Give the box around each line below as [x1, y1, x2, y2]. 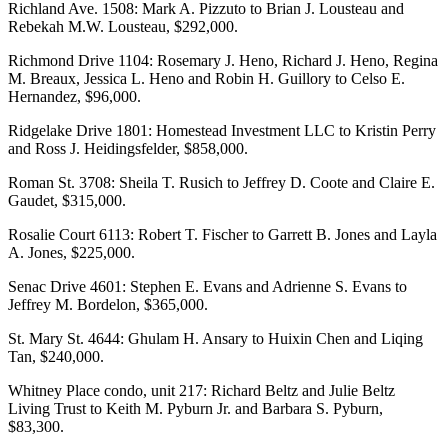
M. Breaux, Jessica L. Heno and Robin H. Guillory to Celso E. [8, 69, 405, 87]
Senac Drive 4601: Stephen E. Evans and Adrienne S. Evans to [8, 277, 407, 295]
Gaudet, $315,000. [8, 191, 126, 209]
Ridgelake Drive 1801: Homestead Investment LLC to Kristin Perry [8, 121, 436, 139]
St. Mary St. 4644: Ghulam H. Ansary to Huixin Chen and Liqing [8, 329, 423, 347]
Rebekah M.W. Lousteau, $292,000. [8, 17, 238, 35]
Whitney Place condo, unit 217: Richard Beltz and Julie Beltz [8, 381, 395, 399]
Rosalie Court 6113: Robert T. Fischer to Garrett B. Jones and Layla [8, 225, 437, 243]
